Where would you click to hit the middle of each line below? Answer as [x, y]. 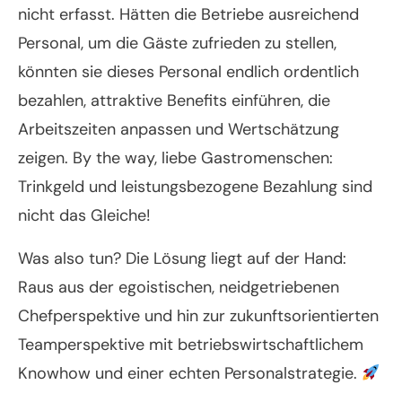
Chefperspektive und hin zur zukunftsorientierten [198, 316]
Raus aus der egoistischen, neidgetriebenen [179, 288]
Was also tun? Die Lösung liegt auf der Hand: [182, 259]
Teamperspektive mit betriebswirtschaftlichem [191, 345]
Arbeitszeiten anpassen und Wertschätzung [179, 130]
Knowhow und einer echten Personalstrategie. [190, 374]
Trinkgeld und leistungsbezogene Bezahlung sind [195, 187]
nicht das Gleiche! [84, 216]
